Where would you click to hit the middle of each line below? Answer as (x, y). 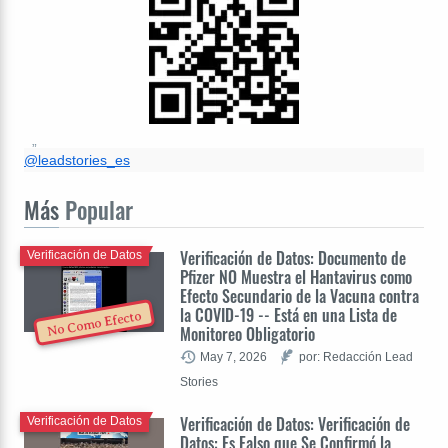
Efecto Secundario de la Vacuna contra (299, 295)
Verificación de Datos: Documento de (293, 257)
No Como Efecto (94, 324)
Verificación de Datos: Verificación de (295, 423)
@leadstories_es (77, 159)
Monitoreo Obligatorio (247, 333)
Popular (96, 209)
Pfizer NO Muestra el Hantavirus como (296, 276)
